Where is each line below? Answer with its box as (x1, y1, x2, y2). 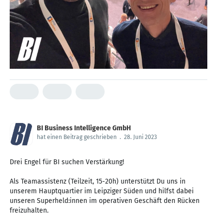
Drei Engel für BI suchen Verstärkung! (10, 157, 124, 166)
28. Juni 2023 (124, 133, 157, 140)
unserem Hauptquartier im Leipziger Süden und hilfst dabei (10, 186, 194, 195)
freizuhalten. (10, 206, 48, 215)
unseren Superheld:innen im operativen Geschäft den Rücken (10, 196, 200, 205)
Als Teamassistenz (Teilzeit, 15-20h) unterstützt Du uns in (10, 177, 186, 186)
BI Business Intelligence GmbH (37, 124, 131, 132)
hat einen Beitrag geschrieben (37, 133, 117, 140)
